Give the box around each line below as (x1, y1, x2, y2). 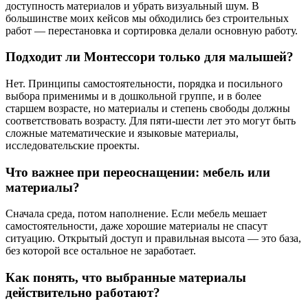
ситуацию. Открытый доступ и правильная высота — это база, (5, 232, 301, 245)
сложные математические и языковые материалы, (5, 127, 239, 139)
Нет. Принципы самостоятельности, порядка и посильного (5, 78, 283, 89)
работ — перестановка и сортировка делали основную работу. (5, 24, 298, 36)
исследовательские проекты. (5, 140, 140, 151)
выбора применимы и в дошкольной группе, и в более (5, 90, 261, 102)
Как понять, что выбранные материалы (5, 270, 246, 285)
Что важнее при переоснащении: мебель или (5, 164, 270, 179)
